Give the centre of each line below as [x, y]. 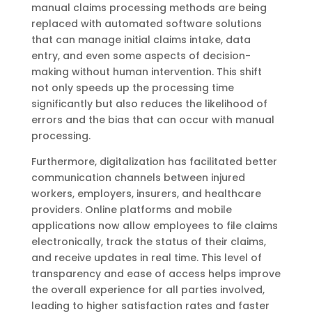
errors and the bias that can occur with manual [153, 119]
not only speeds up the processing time [132, 87]
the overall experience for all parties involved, [148, 289]
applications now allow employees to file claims [154, 225]
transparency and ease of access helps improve [156, 273]
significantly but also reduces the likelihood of [149, 103]
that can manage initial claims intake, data [141, 39]
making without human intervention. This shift [146, 71]
